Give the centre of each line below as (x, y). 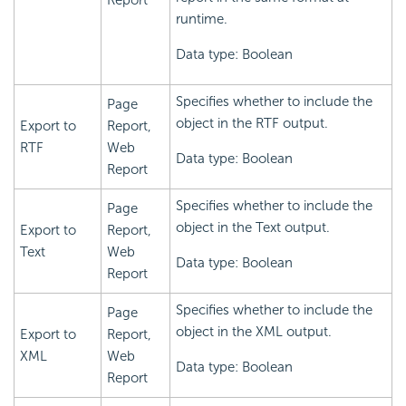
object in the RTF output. (252, 124)
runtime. (202, 19)
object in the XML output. (254, 332)
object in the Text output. (253, 228)
